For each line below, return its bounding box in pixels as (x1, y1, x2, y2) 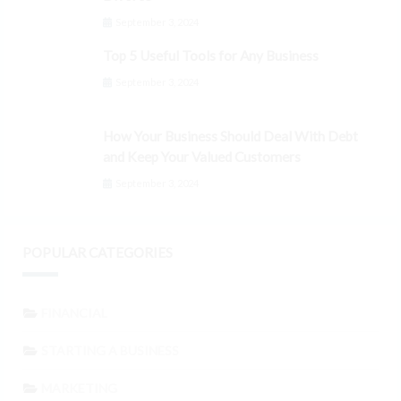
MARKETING (40, 380, 117, 397)
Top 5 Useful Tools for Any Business (103, 47, 319, 64)
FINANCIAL (40, 305, 107, 321)
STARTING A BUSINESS (40, 343, 179, 359)
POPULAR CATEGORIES (22, 244, 173, 261)
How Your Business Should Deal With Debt (103, 128, 358, 145)
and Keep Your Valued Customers (103, 149, 301, 166)
